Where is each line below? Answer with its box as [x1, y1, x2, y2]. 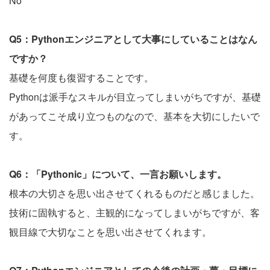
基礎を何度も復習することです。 [9, 70, 154, 84]
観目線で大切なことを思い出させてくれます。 [9, 224, 212, 239]
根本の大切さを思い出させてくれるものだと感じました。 [9, 186, 260, 200]
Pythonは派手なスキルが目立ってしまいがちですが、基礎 [9, 89, 261, 104]
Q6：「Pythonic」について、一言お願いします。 [9, 166, 227, 181]
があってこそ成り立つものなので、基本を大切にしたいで [9, 108, 260, 123]
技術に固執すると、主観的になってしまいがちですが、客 [9, 205, 260, 219]
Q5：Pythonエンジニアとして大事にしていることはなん [9, 31, 257, 46]
